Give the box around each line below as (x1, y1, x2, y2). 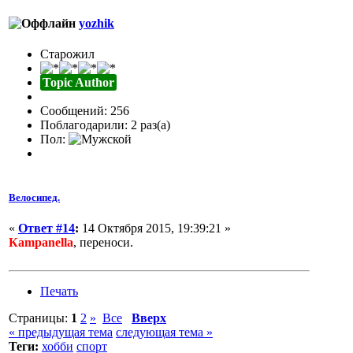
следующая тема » (116, 325, 213, 339)
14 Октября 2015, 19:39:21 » (79, 221, 231, 235)
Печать (40, 284, 78, 298)
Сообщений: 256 (40, 104, 129, 118)
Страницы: (9, 310, 71, 325)
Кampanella (9, 235, 73, 249)
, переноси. (73, 235, 133, 249)
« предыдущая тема (9, 325, 113, 339)
